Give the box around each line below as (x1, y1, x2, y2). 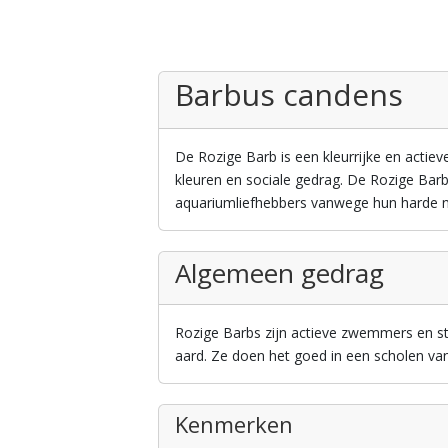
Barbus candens (175, 73, 404, 115)
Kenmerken (175, 408, 294, 439)
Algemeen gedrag (175, 254, 385, 291)
